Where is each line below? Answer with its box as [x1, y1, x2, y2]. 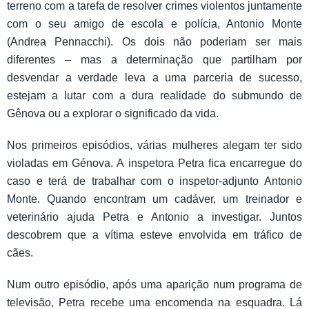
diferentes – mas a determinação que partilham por [7, 54, 302, 66]
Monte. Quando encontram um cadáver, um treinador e [7, 193, 302, 206]
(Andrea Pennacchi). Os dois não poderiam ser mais [7, 36, 302, 48]
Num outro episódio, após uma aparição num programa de [7, 279, 302, 291]
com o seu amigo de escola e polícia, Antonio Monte [7, 18, 302, 30]
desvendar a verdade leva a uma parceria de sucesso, [7, 72, 302, 84]
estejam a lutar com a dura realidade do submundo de [7, 90, 302, 102]
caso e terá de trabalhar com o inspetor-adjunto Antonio [7, 175, 302, 188]
